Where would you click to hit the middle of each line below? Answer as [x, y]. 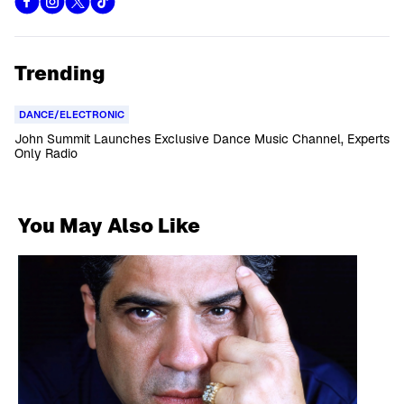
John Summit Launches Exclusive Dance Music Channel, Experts [202, 139]
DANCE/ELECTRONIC [72, 115]
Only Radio [46, 153]
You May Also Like [109, 225]
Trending [60, 73]
